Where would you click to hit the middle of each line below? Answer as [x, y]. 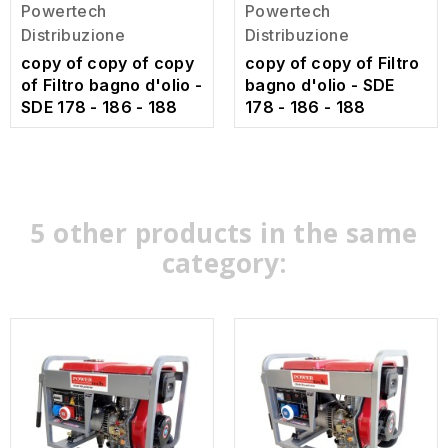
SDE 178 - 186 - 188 [99, 107]
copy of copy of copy [108, 63]
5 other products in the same [224, 233]
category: [224, 263]
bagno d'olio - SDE [320, 85]
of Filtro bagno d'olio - [112, 85]
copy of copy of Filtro [332, 63]
